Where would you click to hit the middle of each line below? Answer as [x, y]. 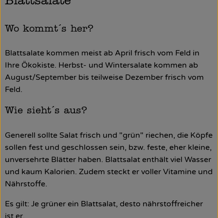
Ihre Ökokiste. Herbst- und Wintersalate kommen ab [101, 65]
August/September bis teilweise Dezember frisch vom [104, 78]
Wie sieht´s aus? [46, 112]
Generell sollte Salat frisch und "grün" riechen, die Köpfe [109, 135]
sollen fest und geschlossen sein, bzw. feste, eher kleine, [108, 147]
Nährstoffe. [26, 184]
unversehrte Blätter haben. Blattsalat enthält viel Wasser [108, 159]
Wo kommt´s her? [49, 30]
